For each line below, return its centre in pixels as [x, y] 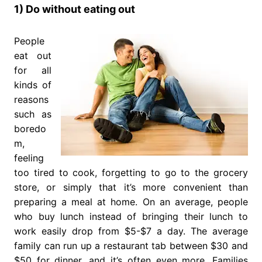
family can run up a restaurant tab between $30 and [131, 246]
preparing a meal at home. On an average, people [131, 202]
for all [33, 70]
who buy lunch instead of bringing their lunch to [131, 217]
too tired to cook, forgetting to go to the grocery [131, 173]
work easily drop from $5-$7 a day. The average [131, 231]
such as [33, 114]
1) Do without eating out [74, 9]
